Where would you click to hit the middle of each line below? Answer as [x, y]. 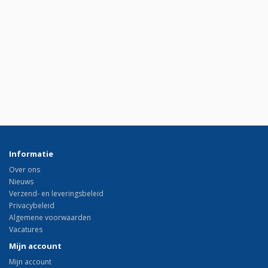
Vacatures [26, 230]
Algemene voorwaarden [50, 218]
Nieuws [21, 182]
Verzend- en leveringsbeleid [56, 194]
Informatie [31, 154]
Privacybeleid [32, 206]
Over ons [25, 170]
